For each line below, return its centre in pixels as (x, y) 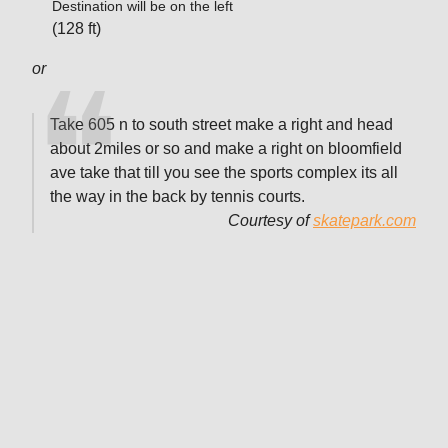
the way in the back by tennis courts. (177, 196)
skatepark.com (364, 220)
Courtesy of (270, 220)
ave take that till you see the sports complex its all (224, 172)
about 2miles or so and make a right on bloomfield (226, 148)
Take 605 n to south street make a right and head (221, 124)
